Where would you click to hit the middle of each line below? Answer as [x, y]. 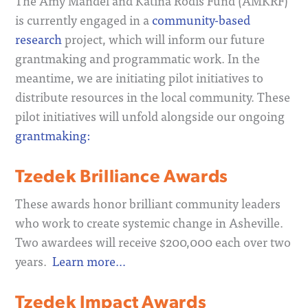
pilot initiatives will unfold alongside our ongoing [150, 116]
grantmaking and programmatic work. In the [138, 58]
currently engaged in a [88, 20]
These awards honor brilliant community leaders [148, 203]
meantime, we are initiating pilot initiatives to [140, 78]
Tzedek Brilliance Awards [122, 175]
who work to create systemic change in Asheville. [150, 223]
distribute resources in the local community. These [153, 97]
